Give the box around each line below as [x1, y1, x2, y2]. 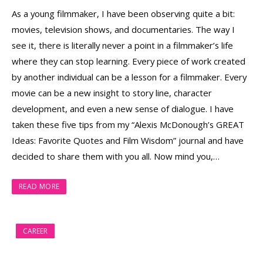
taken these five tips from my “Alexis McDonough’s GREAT [12, 119, 244, 131]
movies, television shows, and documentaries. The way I [12, 23, 235, 36]
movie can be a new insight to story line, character [12, 87, 212, 99]
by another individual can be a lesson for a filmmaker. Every [12, 71, 247, 83]
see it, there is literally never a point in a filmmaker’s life [12, 39, 233, 52]
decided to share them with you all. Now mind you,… [12, 150, 220, 163]
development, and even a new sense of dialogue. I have [12, 103, 234, 115]
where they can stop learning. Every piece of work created [12, 55, 245, 68]
